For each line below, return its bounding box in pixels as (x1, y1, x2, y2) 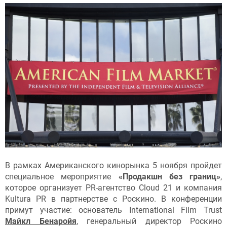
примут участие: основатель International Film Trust (5, 205, 222, 215)
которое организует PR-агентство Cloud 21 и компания (5, 183, 222, 193)
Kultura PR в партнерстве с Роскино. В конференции (5, 194, 222, 204)
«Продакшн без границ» (118, 172, 220, 182)
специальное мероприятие (5, 172, 119, 182)
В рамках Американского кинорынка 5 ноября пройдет (5, 161, 222, 171)
